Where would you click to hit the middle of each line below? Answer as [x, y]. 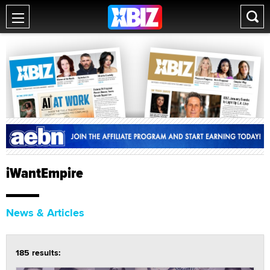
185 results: [38, 252]
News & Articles [45, 212]
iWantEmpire [45, 173]
